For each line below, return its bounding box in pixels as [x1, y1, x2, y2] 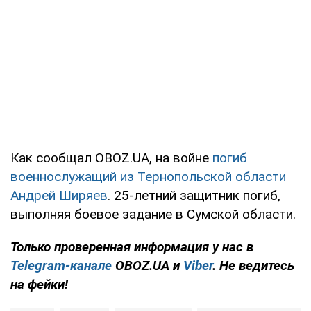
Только [10, 239, 54, 255]
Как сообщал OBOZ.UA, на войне [10, 150, 212, 167]
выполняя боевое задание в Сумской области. [10, 206, 296, 223]
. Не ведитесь [212, 258, 294, 274]
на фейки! [10, 276, 68, 293]
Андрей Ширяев [10, 187, 108, 204]
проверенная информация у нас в [54, 239, 253, 255]
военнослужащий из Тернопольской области [10, 169, 286, 185]
